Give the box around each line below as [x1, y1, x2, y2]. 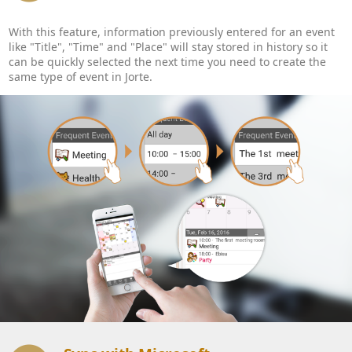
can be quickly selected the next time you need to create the [9, 53, 326, 69]
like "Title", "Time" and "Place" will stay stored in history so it [9, 38, 328, 54]
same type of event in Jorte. [9, 68, 152, 84]
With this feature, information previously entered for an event [9, 24, 335, 39]
